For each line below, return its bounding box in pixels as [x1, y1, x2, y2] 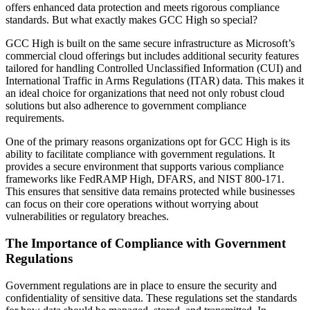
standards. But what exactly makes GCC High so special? [6, 14, 257, 26]
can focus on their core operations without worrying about [6, 198, 258, 210]
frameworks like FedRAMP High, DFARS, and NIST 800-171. [6, 173, 284, 185]
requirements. [6, 112, 64, 125]
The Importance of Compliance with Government [6, 235, 286, 250]
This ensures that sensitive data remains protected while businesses [6, 185, 295, 198]
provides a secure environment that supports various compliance [6, 161, 284, 173]
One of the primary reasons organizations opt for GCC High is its [6, 136, 290, 148]
